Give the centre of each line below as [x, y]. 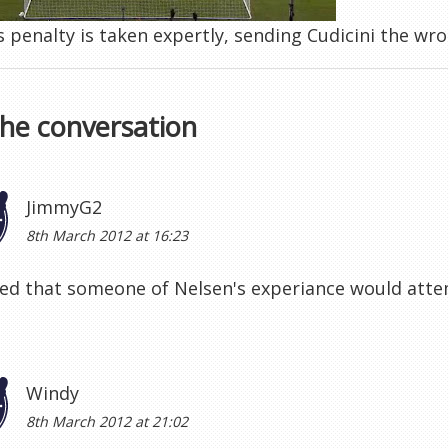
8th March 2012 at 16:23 [107, 235]
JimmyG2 [64, 207]
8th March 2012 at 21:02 [107, 421]
